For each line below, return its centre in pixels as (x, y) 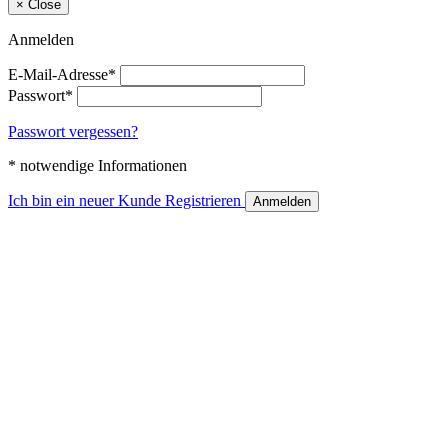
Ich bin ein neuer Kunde (84, 200)
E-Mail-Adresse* (62, 74)
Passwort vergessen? (73, 131)
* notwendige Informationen (97, 165)
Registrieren (203, 200)
